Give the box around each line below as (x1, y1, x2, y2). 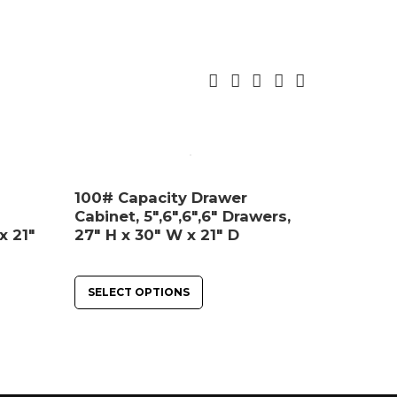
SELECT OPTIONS (87, 284, 190, 299)
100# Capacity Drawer (74, 188, 247, 206)
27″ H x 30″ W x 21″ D (74, 225, 239, 244)
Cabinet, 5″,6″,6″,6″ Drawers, (74, 206, 291, 225)
